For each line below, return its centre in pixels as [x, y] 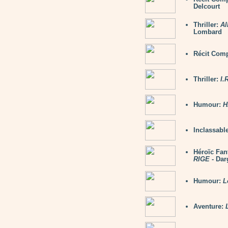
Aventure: [209, 206]
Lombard [208, 32]
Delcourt [207, 6]
